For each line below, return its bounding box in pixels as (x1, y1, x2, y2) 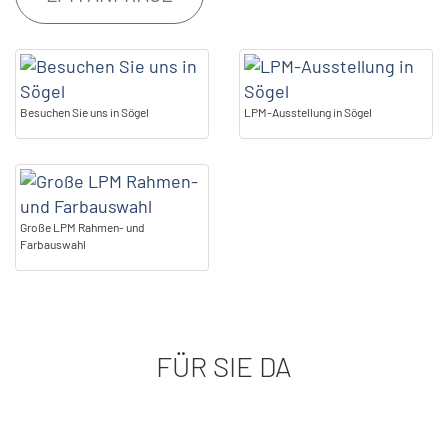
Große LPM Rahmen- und (20, 220, 145, 234)
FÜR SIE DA (156, 348, 292, 383)
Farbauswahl (20, 237, 86, 251)
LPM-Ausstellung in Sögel (244, 105, 372, 119)
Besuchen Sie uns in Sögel (20, 105, 149, 119)
